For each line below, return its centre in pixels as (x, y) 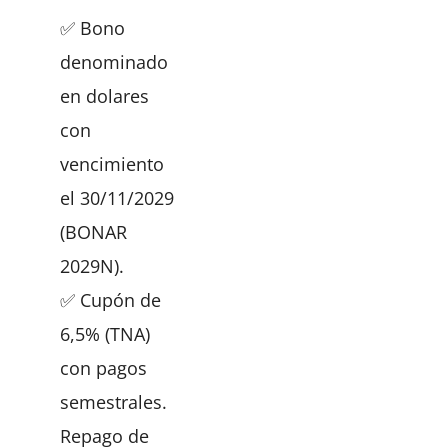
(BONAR (93, 231)
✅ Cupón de (110, 299)
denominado (114, 61)
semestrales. (113, 401)
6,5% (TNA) (105, 333)
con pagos (103, 367)
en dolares (104, 95)
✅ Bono (92, 27)
